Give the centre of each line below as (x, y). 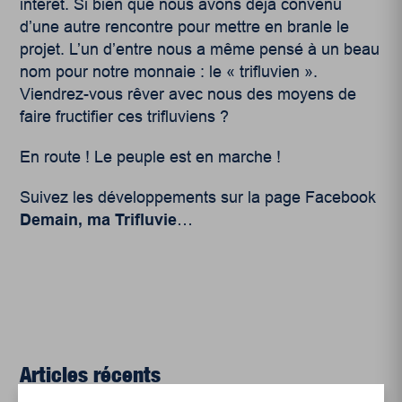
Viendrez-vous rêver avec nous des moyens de (188, 95)
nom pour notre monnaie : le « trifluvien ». (169, 72)
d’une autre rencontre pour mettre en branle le (185, 27)
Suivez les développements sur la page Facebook (198, 198)
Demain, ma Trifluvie (99, 220)
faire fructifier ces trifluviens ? (125, 117)
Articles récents (91, 375)
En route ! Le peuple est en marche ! (151, 157)
